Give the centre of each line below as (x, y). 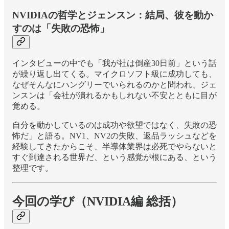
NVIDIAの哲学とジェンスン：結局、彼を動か (113, 15)
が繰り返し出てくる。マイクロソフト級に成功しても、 (114, 74)
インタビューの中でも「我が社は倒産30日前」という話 (114, 63)
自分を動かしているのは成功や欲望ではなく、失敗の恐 (114, 125)
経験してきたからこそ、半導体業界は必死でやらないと (114, 147)
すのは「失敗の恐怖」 (61, 28)
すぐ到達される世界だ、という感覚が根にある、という (114, 157)
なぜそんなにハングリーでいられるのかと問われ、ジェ (114, 85)
